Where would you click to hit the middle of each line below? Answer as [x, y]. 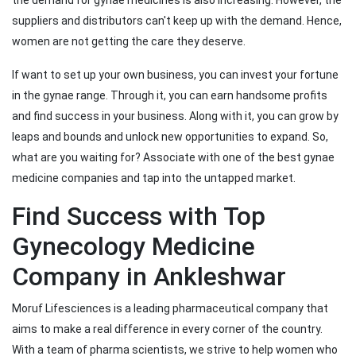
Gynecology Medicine [133, 247]
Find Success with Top [139, 217]
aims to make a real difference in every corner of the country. [167, 329]
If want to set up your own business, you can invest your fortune [175, 75]
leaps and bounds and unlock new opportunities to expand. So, [170, 137]
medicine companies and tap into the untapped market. [154, 178]
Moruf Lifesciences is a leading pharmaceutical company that [170, 309]
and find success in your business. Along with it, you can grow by [175, 116]
